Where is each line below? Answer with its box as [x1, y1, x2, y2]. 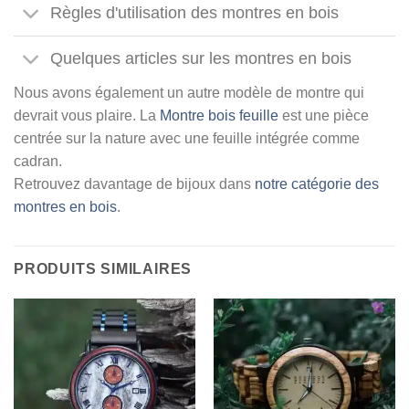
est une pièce [278, 107, 369, 123]
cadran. [14, 152, 62, 169]
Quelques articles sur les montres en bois [50, 49, 352, 68]
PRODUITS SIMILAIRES [14, 260, 193, 277]
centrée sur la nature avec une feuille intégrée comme [14, 130, 360, 146]
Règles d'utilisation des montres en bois [50, 4, 340, 23]
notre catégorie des [255, 175, 379, 192]
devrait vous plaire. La [14, 107, 160, 123]
